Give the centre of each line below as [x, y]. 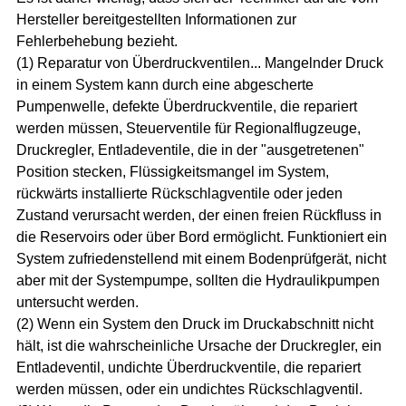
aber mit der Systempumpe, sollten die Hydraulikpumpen [198, 280]
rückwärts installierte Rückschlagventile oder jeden [180, 193]
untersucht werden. [78, 302]
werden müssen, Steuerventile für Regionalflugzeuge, [189, 128]
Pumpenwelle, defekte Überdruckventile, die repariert [187, 106]
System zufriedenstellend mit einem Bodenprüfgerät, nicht [202, 258]
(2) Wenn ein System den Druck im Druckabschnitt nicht [195, 324]
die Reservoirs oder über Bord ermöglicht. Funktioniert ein [202, 237]
